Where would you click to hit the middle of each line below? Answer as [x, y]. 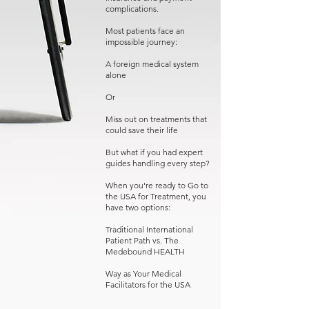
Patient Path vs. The [142, 240]
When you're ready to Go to [157, 185]
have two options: [138, 207]
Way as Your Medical [143, 273]
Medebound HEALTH [145, 251]
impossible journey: [141, 42]
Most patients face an [145, 31]
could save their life [142, 130]
